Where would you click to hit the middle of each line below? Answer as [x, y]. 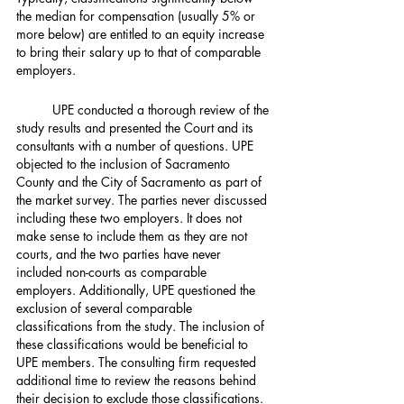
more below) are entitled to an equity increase [142, 34]
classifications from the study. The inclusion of [142, 326]
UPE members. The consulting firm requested [138, 362]
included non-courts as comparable [113, 272]
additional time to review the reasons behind [138, 380]
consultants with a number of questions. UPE [137, 146]
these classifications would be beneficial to [134, 344]
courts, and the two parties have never [120, 254]
